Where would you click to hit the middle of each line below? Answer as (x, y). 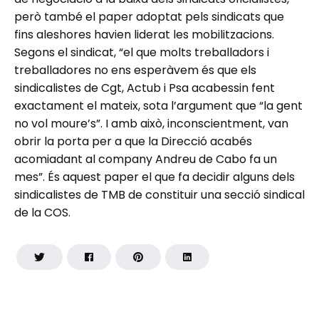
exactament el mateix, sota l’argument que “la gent (158, 106)
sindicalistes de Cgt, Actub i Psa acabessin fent (145, 88)
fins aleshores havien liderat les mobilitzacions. (144, 35)
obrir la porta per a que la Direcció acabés (133, 142)
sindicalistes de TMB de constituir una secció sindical (159, 195)
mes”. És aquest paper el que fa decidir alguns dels (155, 177)
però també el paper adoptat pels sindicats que (149, 17)
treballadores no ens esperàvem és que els (135, 70)
